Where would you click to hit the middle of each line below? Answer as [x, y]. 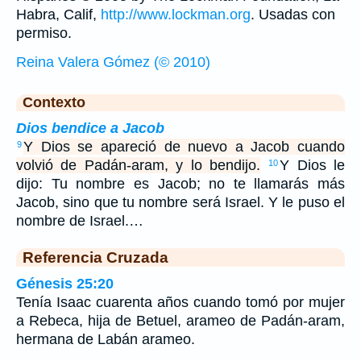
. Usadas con [293, 14]
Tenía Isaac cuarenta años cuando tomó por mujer [180, 302]
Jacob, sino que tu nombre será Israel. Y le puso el [180, 202]
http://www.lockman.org [176, 14]
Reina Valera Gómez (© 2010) [113, 62]
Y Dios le [312, 165]
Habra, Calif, [58, 14]
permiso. [44, 33]
